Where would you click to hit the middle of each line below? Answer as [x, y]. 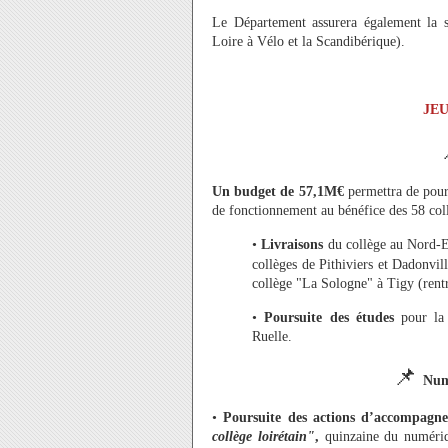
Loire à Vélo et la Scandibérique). [308, 41]
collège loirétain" [263, 437]
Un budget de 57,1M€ [278, 191]
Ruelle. [272, 336]
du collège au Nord [380, 244]
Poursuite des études [332, 317]
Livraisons [292, 244]
